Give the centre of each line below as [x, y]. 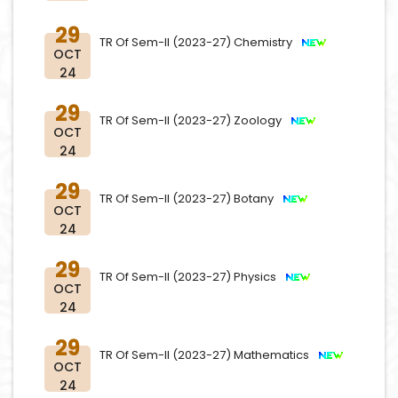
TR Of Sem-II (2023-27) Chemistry [200, 42]
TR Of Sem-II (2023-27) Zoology [195, 120]
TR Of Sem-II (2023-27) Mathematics [208, 355]
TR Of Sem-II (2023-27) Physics [192, 277]
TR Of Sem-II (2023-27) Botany [191, 199]
